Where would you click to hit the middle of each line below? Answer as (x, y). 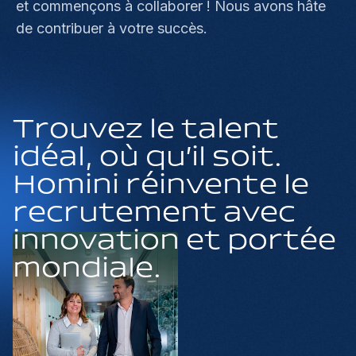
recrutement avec (154, 213)
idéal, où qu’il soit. (147, 157)
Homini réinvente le (161, 185)
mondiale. (87, 269)
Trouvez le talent (146, 130)
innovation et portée (174, 241)
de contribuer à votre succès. (112, 28)
